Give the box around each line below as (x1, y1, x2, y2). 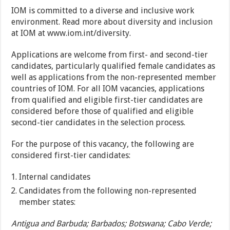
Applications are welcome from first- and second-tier (11, 50, 208, 60)
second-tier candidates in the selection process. (11, 118, 186, 128)
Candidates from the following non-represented (19, 186, 197, 196)
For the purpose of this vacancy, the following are (11, 139, 195, 149)
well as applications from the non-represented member (11, 72, 217, 83)
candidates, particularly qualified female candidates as (11, 61, 216, 71)
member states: (19, 197, 76, 207)
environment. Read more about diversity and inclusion (11, 17, 213, 27)
